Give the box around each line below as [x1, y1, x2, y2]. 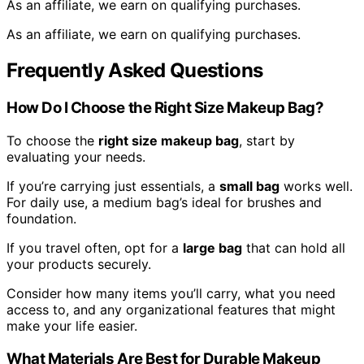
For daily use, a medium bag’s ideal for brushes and [6, 193, 322, 210]
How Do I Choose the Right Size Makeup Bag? [6, 98, 324, 118]
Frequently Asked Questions [6, 58, 263, 83]
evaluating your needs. [6, 148, 145, 165]
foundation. [6, 210, 76, 227]
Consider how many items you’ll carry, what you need [6, 284, 336, 301]
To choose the [6, 132, 98, 149]
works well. [279, 177, 353, 194]
